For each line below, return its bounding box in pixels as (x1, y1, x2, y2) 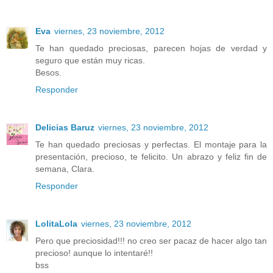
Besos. (35, 68, 62, 78)
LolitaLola (35, 219, 77, 229)
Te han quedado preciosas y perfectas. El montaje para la (35, 140, 267, 150)
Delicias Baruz (35, 122, 94, 133)
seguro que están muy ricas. (35, 55, 145, 66)
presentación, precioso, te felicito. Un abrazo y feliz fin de (35, 152, 267, 162)
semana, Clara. (35, 164, 94, 174)
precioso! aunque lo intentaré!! (35, 248, 153, 258)
